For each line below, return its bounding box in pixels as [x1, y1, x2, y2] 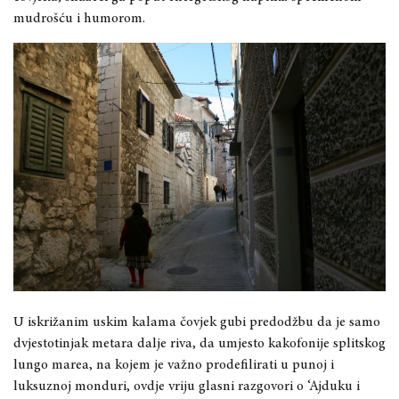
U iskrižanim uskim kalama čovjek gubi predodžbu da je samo [13, 314, 380, 330]
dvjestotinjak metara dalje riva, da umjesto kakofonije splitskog [13, 336, 386, 351]
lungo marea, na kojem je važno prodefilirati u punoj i [13, 357, 334, 372]
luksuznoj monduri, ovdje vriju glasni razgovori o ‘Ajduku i [13, 379, 360, 394]
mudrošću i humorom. [13, 12, 145, 27]
